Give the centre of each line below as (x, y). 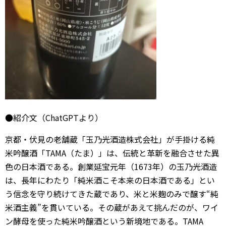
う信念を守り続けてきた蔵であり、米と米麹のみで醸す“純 (112, 194)
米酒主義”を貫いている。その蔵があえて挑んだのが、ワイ (112, 207)
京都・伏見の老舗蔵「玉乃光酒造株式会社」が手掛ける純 (110, 139)
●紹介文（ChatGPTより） (54, 118)
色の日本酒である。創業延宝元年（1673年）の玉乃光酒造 (111, 166)
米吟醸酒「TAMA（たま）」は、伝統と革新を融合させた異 (112, 153)
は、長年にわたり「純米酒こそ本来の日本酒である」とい (110, 180)
